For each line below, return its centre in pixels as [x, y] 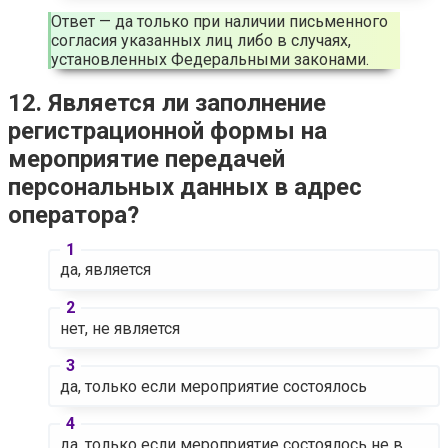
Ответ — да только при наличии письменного [219, 21]
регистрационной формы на [167, 130]
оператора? [73, 214]
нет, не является [119, 328]
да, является [105, 270]
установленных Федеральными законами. [210, 59]
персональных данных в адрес [185, 186]
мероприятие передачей [146, 158]
